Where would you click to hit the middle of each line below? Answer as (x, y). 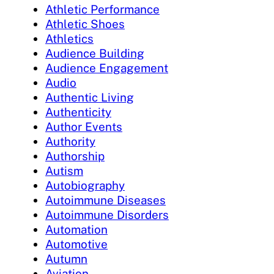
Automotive (76, 244)
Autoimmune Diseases (106, 200)
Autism (64, 171)
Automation (76, 230)
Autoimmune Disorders (107, 215)
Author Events (84, 127)
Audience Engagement (107, 68)
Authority (70, 142)
